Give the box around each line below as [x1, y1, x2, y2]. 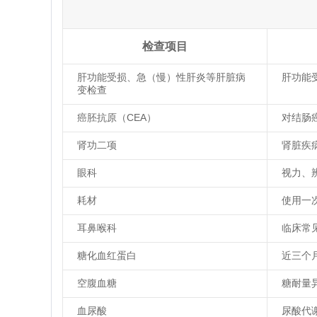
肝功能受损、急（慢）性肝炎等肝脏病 [77, 71, 246, 83]
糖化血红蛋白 [77, 250, 137, 261]
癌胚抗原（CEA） [77, 112, 156, 123]
